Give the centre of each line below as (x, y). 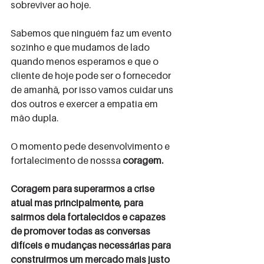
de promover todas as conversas (81, 231)
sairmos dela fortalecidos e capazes (89, 217)
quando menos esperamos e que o (85, 61)
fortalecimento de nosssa (67, 160)
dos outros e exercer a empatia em (85, 104)
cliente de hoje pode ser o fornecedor (92, 75)
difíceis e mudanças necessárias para (92, 245)
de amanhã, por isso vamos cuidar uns (93, 90)
